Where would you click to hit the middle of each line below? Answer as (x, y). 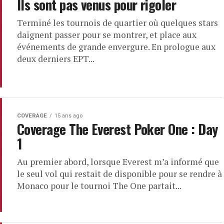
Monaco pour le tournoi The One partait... (99, 186)
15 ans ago (68, 116)
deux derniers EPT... (56, 59)
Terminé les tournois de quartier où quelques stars (117, 23)
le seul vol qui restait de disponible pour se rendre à (119, 174)
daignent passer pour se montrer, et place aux (107, 35)
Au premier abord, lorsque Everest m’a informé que (118, 162)
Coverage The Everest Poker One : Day (117, 129)
